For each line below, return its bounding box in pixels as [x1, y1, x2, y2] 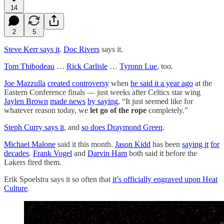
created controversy [47, 78, 109, 87]
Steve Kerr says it [4, 44, 59, 53]
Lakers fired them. [4, 157, 61, 166]
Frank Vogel [33, 148, 72, 157]
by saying [87, 96, 118, 105]
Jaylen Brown [4, 96, 48, 105]
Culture [4, 183, 27, 192]
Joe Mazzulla [4, 78, 45, 87]
